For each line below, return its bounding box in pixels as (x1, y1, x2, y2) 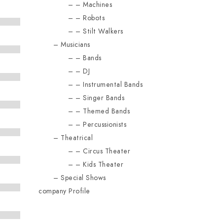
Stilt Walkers (83, 27, 123, 36)
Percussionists (83, 120, 127, 129)
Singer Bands (83, 93, 125, 103)
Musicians (61, 40, 90, 49)
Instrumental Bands (83, 80, 143, 89)
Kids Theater (83, 160, 124, 169)
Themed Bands (83, 107, 130, 116)
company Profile (38, 186, 90, 196)
